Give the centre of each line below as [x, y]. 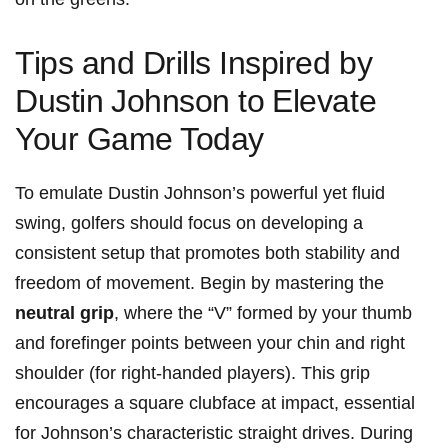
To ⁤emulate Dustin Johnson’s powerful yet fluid [200, 193]
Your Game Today [139, 139]
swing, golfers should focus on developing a [189, 223]
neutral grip [64, 313]
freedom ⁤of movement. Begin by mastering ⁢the [199, 283]
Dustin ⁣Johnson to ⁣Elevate [196, 101]
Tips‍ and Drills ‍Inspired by [194, 63]
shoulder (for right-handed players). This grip [192, 373]
